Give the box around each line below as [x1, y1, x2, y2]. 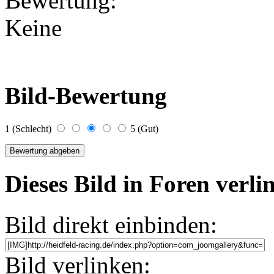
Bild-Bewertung [5, 82, 173, 109]
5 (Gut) [128, 124, 161, 135]
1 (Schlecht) [5, 124, 54, 135]
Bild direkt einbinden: [5, 211, 217, 238]
